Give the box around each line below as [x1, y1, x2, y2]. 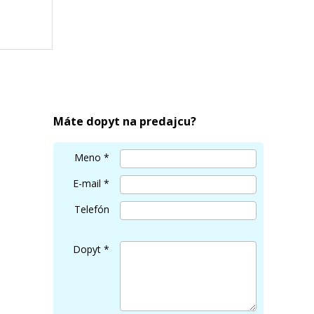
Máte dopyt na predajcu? [53, 114, 196, 130]
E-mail [73, 177, 101, 191]
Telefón [74, 203, 109, 217]
